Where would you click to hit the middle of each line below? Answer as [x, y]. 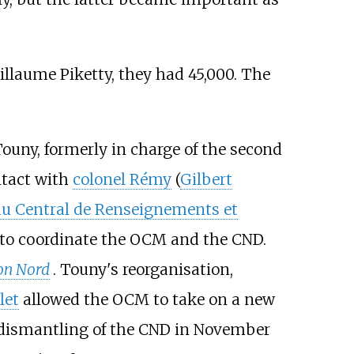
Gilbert [206, 179]
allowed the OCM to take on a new [147, 299]
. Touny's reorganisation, [143, 269]
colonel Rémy [122, 179]
